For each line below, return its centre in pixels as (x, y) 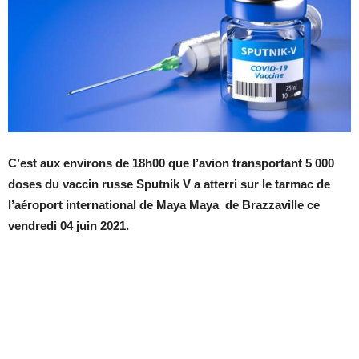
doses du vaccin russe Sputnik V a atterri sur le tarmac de (169, 184)
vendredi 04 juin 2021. (69, 226)
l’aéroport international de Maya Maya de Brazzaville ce (164, 205)
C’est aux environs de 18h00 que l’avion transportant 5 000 (171, 163)
